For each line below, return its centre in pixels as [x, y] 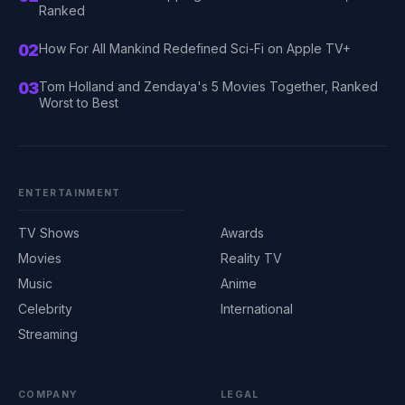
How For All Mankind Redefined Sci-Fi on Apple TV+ [194, 48]
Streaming [48, 334]
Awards [242, 233]
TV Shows [49, 233]
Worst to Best [78, 103]
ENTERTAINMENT [70, 193]
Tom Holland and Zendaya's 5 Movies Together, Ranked [208, 86]
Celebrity [45, 309]
